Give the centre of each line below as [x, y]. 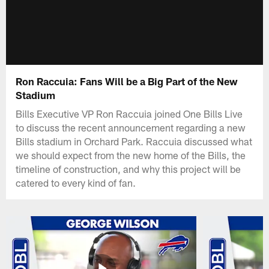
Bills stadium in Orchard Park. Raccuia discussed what [134, 141]
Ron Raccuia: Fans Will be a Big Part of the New [127, 81]
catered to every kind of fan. [76, 182]
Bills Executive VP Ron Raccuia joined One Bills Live [129, 113]
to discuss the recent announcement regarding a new [131, 127]
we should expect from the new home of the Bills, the [131, 155]
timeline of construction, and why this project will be [128, 168]
